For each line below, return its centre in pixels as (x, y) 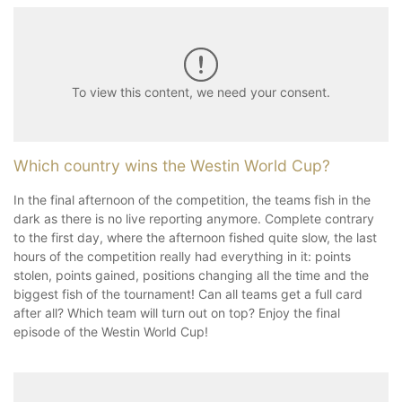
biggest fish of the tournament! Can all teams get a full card (188, 293)
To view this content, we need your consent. (201, 92)
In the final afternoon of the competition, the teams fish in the (192, 199)
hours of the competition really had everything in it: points (182, 256)
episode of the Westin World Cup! (113, 331)
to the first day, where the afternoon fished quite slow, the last (195, 237)
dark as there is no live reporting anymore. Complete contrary (194, 218)
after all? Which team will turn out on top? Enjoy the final (177, 312)
